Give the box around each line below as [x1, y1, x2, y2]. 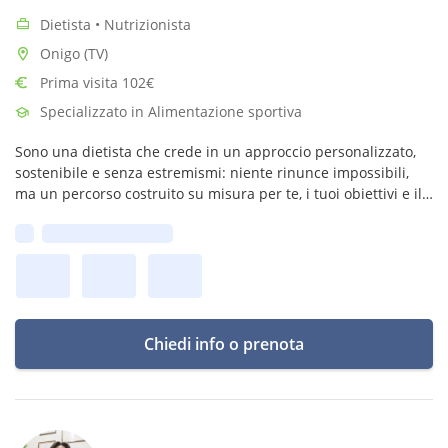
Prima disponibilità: [42, 224, 173, 243]
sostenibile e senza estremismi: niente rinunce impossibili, [15, 163, 409, 182]
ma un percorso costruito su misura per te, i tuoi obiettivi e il [15, 184, 422, 203]
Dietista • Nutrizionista [40, 15, 191, 34]
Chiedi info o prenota [144, 333, 304, 355]
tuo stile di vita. [15, 205, 118, 224]
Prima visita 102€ [40, 73, 154, 92]
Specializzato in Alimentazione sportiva [40, 102, 302, 121]
